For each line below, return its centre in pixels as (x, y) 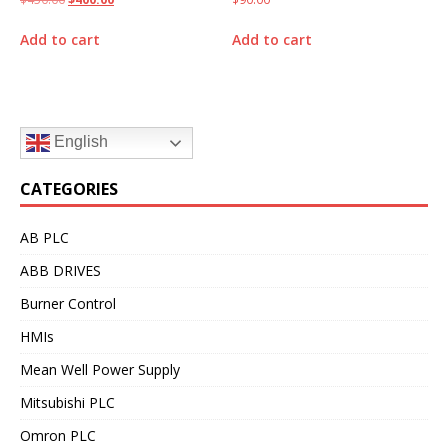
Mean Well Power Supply (100, 369)
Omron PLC (58, 435)
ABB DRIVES (60, 270)
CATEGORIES (69, 188)
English (79, 141)
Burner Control (68, 303)
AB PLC (44, 237)
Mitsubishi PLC (67, 402)
